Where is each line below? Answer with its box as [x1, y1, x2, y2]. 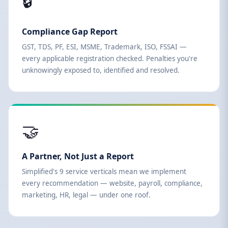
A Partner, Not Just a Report [22, 151, 134, 162]
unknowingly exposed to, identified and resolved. [22, 66, 180, 75]
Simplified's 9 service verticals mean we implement [22, 167, 186, 176]
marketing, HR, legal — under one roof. [22, 190, 151, 199]
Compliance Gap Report [22, 26, 118, 37]
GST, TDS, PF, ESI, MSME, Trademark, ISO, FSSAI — [22, 42, 187, 51]
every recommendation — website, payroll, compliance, [22, 179, 203, 188]
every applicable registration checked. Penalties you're [22, 54, 197, 63]
